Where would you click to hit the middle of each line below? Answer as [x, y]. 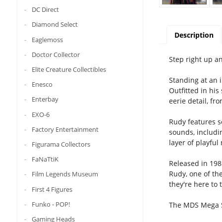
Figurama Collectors [61, 144]
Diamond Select [55, 25]
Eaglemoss [47, 39]
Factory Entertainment [65, 129]
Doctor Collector [55, 54]
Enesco [42, 84]
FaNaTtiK [45, 159]
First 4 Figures [52, 189]
